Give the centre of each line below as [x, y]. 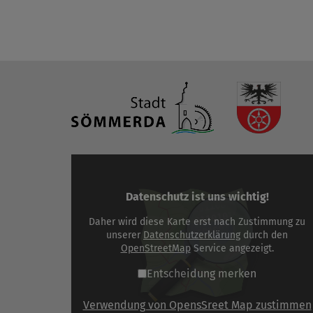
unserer [125, 235]
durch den [264, 235]
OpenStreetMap [155, 248]
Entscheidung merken [202, 273]
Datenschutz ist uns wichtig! [197, 196]
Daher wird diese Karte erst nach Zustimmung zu [197, 221]
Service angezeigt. [232, 248]
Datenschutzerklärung [192, 235]
